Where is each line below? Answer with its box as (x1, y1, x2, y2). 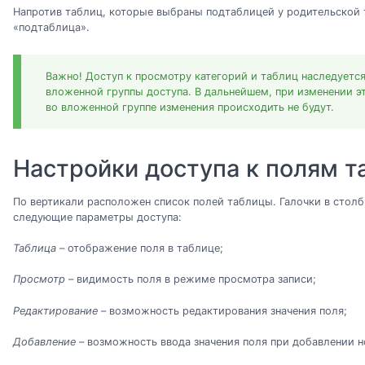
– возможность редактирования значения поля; (98, 304, 347, 317)
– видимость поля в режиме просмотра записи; (65, 273, 316, 286)
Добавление (13, 335, 76, 348)
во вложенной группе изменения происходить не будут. (46, 100, 334, 113)
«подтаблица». (13, 20, 90, 33)
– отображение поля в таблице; (56, 242, 223, 255)
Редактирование (13, 304, 98, 317)
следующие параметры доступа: (13, 211, 182, 223)
